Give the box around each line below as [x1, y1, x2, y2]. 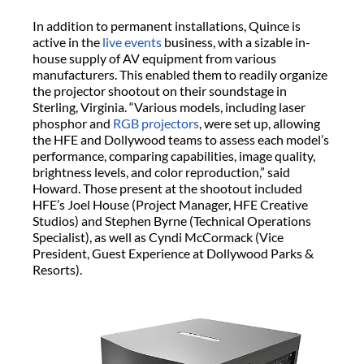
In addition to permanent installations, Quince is [32, 18, 301, 34]
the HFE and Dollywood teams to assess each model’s [32, 132, 329, 148]
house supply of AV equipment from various [32, 50, 276, 67]
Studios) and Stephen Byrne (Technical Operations [32, 213, 311, 229]
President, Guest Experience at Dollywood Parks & [32, 245, 314, 262]
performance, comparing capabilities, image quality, [32, 148, 315, 164]
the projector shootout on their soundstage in [32, 83, 287, 99]
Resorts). [32, 262, 84, 278]
